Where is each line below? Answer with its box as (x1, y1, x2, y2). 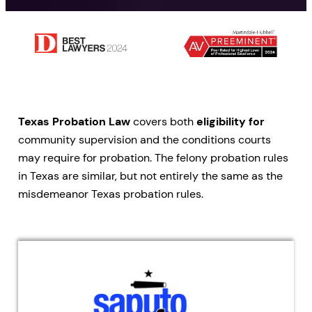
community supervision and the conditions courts (18, 132, 271, 148)
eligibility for (196, 114, 265, 130)
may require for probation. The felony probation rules (18, 150, 288, 166)
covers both (130, 114, 196, 130)
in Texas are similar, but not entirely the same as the (18, 169, 283, 184)
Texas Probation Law (18, 114, 130, 130)
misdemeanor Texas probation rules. (18, 187, 203, 202)
